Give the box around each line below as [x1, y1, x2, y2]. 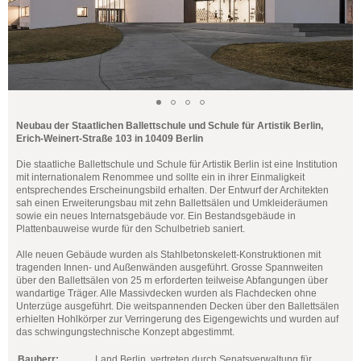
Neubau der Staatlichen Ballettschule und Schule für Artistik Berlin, [16, 120, 323, 131]
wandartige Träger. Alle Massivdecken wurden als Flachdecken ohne [16, 288, 317, 299]
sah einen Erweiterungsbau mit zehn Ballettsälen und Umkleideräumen [16, 197, 328, 209]
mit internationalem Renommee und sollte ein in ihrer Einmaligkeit [16, 172, 305, 183]
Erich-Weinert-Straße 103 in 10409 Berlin [16, 133, 203, 144]
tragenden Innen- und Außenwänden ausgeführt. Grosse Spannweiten [16, 262, 323, 273]
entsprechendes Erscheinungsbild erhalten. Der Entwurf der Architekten [16, 185, 329, 196]
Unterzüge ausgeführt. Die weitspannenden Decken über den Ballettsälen [16, 301, 339, 312]
